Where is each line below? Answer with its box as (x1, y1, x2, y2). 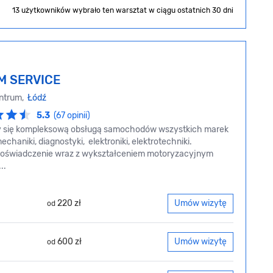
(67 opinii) (54, 110, 90, 121)
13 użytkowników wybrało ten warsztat (12, 6, 149, 15)
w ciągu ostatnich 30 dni (149, 6, 233, 15)
